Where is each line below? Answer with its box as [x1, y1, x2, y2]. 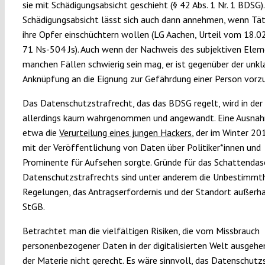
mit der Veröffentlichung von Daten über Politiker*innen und [22, 141, 261, 153]
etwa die [22, 126, 59, 138]
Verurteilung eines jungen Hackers [59, 126, 192, 138]
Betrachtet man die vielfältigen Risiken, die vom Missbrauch [22, 224, 260, 237]
